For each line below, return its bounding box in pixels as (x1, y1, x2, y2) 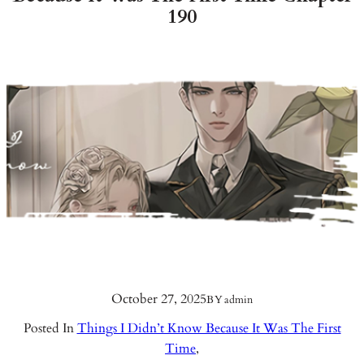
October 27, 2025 (111, 290, 207, 309)
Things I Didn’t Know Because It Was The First (76, 318, 341, 337)
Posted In (23, 318, 77, 337)
